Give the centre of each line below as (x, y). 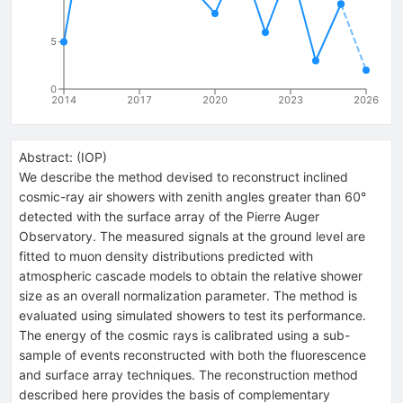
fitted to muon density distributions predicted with (166, 255)
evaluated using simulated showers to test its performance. (193, 315)
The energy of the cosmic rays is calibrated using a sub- (184, 335)
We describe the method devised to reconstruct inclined (184, 176)
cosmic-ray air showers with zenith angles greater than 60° (193, 196)
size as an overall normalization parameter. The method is (188, 295)
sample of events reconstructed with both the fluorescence (193, 354)
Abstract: (46, 157)
